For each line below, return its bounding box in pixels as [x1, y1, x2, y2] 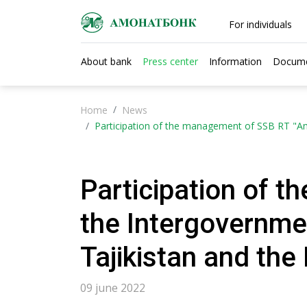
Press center [143, 55, 198, 68]
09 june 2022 [80, 280, 145, 295]
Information [209, 55, 262, 68]
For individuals [228, 18, 292, 31]
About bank [81, 55, 132, 68]
